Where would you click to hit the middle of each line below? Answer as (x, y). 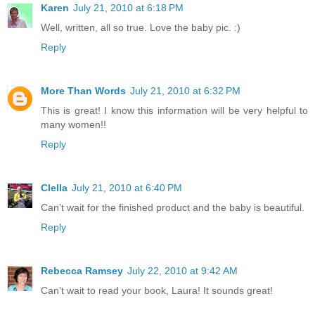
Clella (54, 188)
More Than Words (83, 91)
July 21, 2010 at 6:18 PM (128, 8)
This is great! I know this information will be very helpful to (174, 111)
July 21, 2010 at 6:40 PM (127, 188)
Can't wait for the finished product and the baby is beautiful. (173, 208)
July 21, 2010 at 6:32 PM (185, 91)
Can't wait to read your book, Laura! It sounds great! (157, 291)
